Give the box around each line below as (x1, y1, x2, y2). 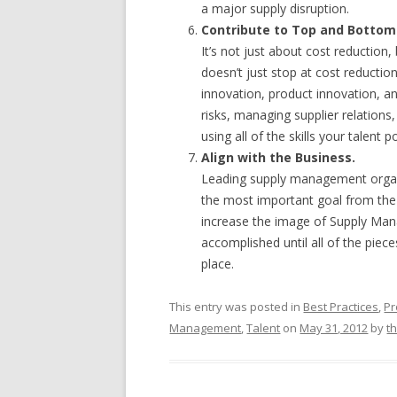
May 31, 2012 (300, 319, 369, 336)
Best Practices (303, 298, 379, 315)
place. (201, 254, 235, 272)
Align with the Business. (201, 148, 356, 166)
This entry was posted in (169, 298, 304, 315)
